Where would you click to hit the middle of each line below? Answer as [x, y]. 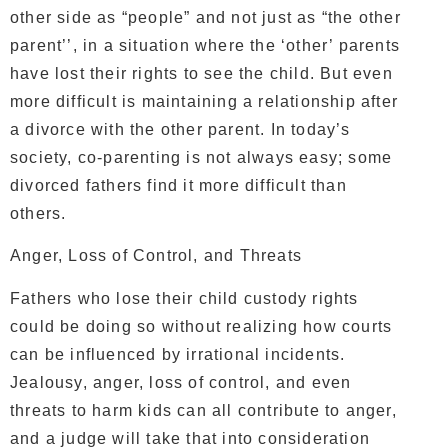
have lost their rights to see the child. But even [201, 74]
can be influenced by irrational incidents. [178, 354]
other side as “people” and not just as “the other [205, 18]
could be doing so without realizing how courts [201, 326]
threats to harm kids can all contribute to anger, [203, 410]
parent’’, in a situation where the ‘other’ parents [205, 46]
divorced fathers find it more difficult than [178, 186]
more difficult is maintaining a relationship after [204, 102]
